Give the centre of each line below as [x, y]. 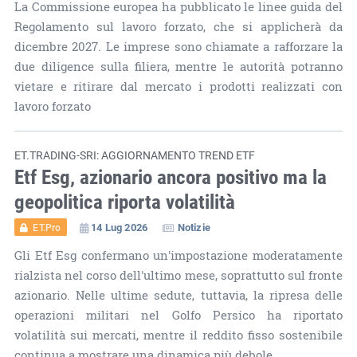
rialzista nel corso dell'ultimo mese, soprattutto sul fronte [178, 275]
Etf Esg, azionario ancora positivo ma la [170, 176]
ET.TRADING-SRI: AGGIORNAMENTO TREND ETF [134, 155]
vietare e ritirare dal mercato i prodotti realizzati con [178, 86]
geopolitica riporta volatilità [124, 201]
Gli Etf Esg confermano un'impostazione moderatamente [178, 255]
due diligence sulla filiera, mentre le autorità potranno [178, 66]
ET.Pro [47, 227]
